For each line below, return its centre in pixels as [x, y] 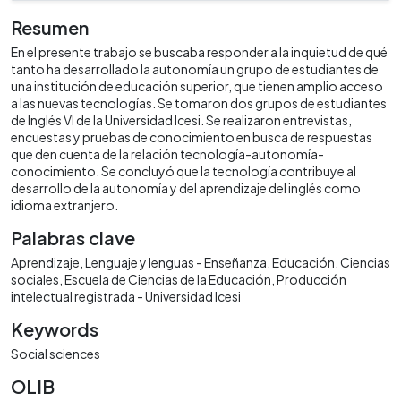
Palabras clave [73, 237]
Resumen [50, 27]
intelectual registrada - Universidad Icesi [126, 296]
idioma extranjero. [64, 205]
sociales [35, 279]
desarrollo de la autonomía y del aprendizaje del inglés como [186, 188]
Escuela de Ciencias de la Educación [168, 279]
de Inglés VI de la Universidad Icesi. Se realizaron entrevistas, [181, 119]
